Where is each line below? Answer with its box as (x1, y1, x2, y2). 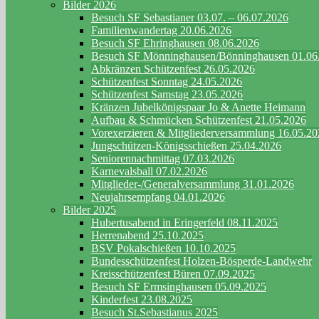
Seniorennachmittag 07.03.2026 (91, 152, 234, 164)
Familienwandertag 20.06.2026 (91, 23, 231, 36)
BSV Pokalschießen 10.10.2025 (91, 241, 236, 254)
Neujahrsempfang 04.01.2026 (91, 190, 225, 203)
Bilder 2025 (63, 203, 116, 216)
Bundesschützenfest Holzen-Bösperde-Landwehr (91, 254, 312, 267)
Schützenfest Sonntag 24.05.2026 (91, 75, 242, 88)
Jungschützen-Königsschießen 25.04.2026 (91, 139, 281, 152)
